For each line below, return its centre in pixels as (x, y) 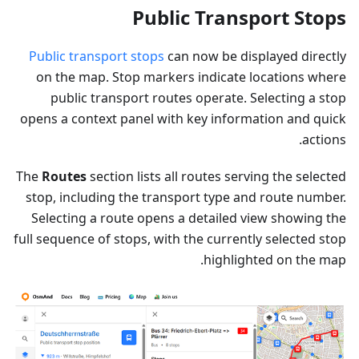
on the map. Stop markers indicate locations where (191, 77)
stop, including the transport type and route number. (186, 197)
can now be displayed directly (255, 56)
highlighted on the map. (275, 259)
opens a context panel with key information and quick (183, 118)
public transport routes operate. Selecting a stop (198, 97)
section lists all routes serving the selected (216, 176)
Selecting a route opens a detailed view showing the (189, 218)
